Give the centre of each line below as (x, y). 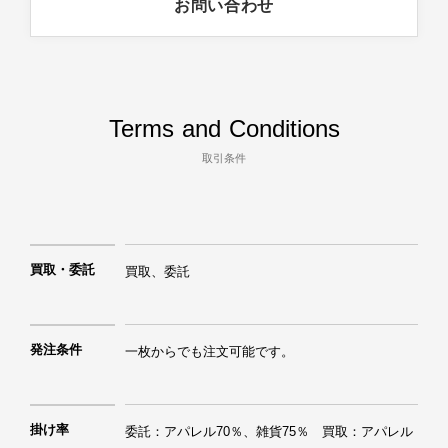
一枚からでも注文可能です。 (209, 351)
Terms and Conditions (224, 128)
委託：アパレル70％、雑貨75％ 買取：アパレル (269, 431)
